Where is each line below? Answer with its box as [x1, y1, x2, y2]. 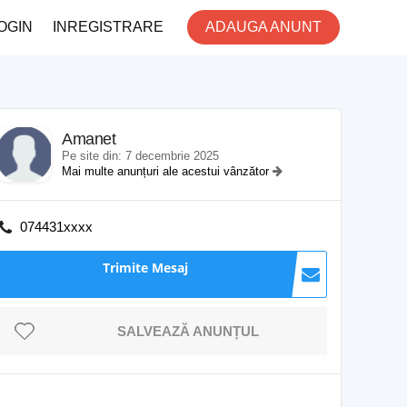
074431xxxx [20, 219, 93, 234]
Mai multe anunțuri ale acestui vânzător [62, 164, 273, 178]
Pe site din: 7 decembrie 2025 [62, 149, 219, 163]
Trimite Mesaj [103, 259, 188, 276]
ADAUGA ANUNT [205, 19, 322, 35]
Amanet [62, 130, 116, 148]
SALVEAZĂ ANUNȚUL [117, 323, 259, 339]
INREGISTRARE [53, 19, 164, 35]
